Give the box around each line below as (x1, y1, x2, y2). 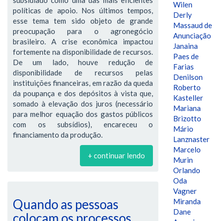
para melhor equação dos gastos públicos (13, 109, 153, 118)
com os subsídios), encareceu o (13, 119, 153, 129)
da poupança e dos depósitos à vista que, (13, 88, 153, 98)
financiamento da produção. (13, 130, 103, 139)
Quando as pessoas (13, 196, 118, 212)
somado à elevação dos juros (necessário (13, 99, 153, 108)
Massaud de (173, 21, 212, 30)
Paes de (173, 52, 199, 61)
